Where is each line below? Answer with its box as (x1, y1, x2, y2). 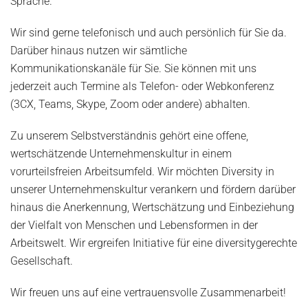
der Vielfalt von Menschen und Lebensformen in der (10, 219, 258, 232)
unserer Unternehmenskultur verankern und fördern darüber (10, 183, 296, 197)
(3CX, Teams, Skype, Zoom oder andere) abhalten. (10, 98, 250, 111)
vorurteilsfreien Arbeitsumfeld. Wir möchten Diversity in (10, 165, 274, 179)
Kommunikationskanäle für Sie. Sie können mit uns (10, 62, 256, 76)
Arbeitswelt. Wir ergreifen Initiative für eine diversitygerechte (10, 236, 297, 250)
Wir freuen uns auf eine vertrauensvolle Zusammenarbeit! (10, 286, 286, 300)
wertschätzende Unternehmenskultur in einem (10, 147, 232, 161)
